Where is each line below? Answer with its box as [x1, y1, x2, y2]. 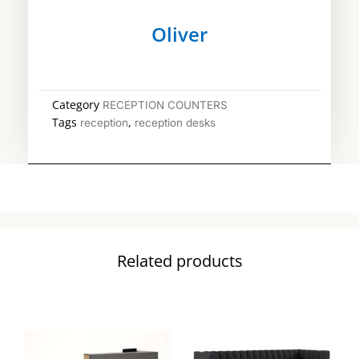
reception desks [135, 115, 216, 129]
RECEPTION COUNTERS [103, 98, 228, 111]
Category [52, 97, 99, 112]
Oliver [151, 22, 208, 47]
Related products [116, 250, 243, 272]
